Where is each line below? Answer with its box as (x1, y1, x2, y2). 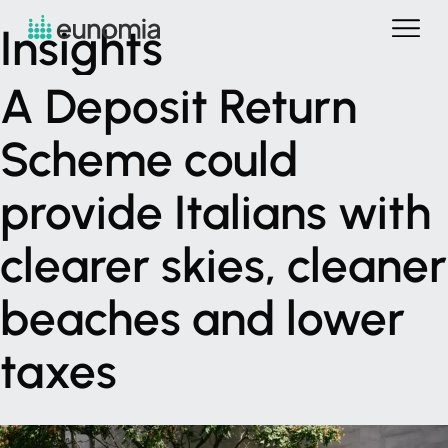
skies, (161, 237, 276, 294)
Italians (174, 184, 327, 241)
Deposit (45, 78, 208, 135)
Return (219, 78, 357, 135)
